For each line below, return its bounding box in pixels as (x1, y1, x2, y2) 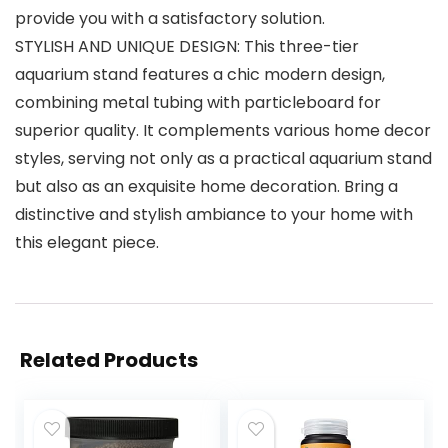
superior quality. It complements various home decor (15, 119, 431, 143)
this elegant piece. (15, 231, 159, 255)
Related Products (20, 346, 198, 375)
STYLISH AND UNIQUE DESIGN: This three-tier (15, 35, 359, 59)
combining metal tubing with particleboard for (15, 91, 381, 115)
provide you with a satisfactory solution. (15, 7, 325, 31)
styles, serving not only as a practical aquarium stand (15, 147, 432, 171)
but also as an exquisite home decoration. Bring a (15, 175, 398, 199)
